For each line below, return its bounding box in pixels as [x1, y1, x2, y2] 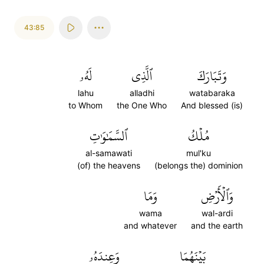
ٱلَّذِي [131, 64, 153, 88]
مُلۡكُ [188, 124, 209, 148]
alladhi [129, 88, 154, 98]
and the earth [191, 220, 243, 230]
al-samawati [85, 148, 132, 158]
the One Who [117, 100, 167, 110]
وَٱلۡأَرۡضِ [200, 184, 233, 209]
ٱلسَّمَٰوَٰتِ [90, 124, 128, 148]
